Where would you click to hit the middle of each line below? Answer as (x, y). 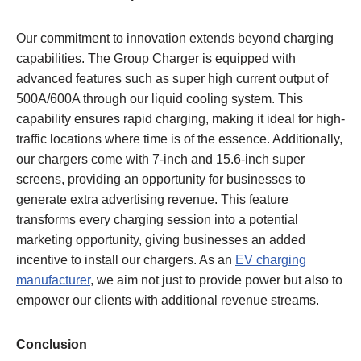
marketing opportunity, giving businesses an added (161, 239)
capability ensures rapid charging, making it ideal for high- (180, 118)
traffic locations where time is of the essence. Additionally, (179, 139)
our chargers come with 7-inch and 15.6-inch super (160, 159)
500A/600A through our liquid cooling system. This (160, 98)
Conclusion (52, 344)
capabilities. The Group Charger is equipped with (156, 58)
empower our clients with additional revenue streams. (168, 300)
